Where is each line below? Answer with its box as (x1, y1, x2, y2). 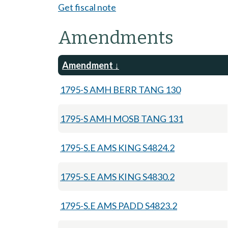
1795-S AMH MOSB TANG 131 (60, 112, 183, 124)
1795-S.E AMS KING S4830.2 (60, 170, 175, 182)
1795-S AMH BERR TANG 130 (60, 83, 181, 95)
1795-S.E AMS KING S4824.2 (60, 141, 175, 153)
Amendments (58, 26, 174, 48)
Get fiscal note (58, 1, 116, 13)
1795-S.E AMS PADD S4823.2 (60, 199, 177, 211)
